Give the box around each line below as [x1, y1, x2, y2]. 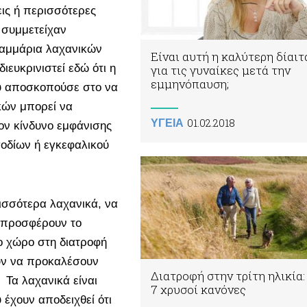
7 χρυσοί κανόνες [151, 281, 246, 297]
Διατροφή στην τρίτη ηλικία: [151, 267, 305, 284]
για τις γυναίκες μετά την [151, 62, 291, 78]
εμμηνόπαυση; [151, 75, 229, 92]
